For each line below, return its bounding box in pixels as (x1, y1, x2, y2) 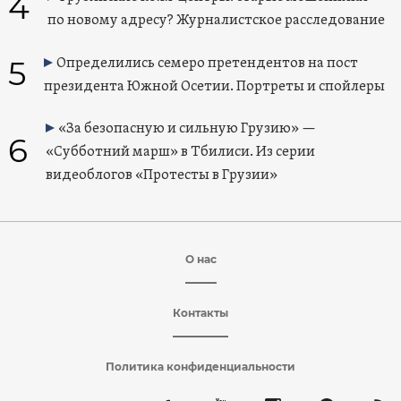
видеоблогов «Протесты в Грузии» (45, 166, 277, 185)
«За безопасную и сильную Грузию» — (57, 120, 316, 139)
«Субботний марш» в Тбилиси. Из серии (45, 143, 315, 162)
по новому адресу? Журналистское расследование (47, 12, 385, 30)
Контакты (173, 306, 228, 320)
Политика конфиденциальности (106, 360, 295, 374)
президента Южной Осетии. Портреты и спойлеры (43, 78, 385, 97)
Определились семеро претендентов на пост (55, 55, 358, 73)
